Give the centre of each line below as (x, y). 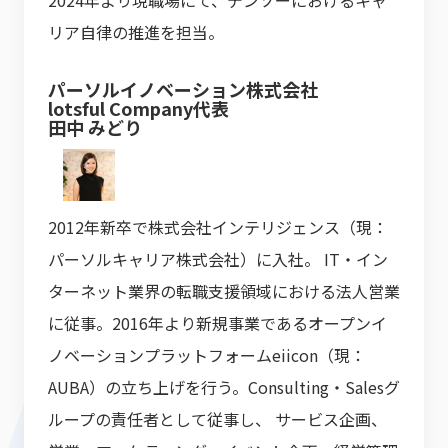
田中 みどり (95, 127)
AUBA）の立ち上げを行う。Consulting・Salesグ (224, 387)
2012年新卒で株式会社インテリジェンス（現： (218, 227)
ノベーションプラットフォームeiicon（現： (207, 355)
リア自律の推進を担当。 (136, 32)
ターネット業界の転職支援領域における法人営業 (224, 291)
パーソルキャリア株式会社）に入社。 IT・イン (218, 259)
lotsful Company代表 (147, 108)
